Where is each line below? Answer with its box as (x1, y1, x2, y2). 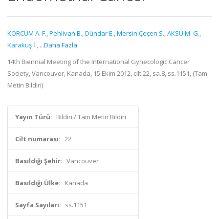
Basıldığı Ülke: (15, 178, 61, 187)
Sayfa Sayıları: (15, 200, 61, 209)
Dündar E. (85, 29, 114, 38)
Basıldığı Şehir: (15, 156, 63, 165)
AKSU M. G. (167, 29, 199, 38)
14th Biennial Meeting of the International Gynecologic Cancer (7, 57, 190, 66)
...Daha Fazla (40, 41, 77, 49)
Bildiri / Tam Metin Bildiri (56, 112, 126, 121)
